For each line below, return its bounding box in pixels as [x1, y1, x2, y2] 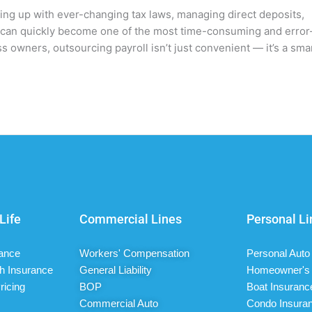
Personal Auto [247, 247, 311, 259]
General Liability [79, 263, 152, 276]
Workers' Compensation [79, 247, 189, 259]
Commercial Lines [79, 212, 182, 227]
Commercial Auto [79, 297, 158, 309]
